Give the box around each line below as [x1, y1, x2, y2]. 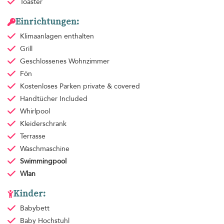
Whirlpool [19, 106, 50, 116]
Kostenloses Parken [19, 81, 83, 91]
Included [59, 94, 87, 104]
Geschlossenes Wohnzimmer [19, 56, 109, 66]
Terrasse [19, 131, 45, 141]
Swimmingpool [19, 156, 66, 166]
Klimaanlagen [19, 31, 64, 41]
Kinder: [13, 187, 45, 200]
